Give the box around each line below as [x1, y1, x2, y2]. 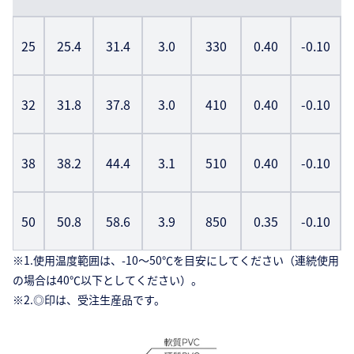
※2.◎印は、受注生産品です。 [13, 292, 165, 308]
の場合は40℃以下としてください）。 [13, 272, 202, 288]
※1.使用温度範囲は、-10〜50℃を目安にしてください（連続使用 [13, 252, 339, 269]
